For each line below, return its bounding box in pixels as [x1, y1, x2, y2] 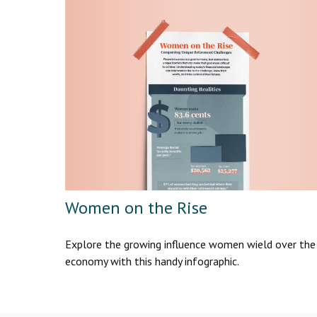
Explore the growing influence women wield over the [65, 236, 316, 251]
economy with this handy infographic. [65, 253, 239, 268]
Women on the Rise [65, 196, 207, 219]
